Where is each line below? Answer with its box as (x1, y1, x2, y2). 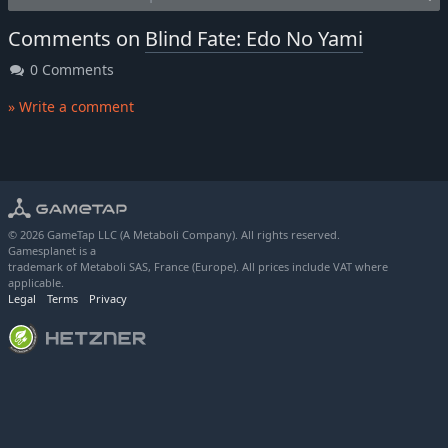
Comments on (8, 25, 145, 53)
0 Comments (26, 60, 114, 80)
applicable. (8, 275, 64, 291)
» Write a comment (8, 97, 134, 117)
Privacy (89, 291, 127, 307)
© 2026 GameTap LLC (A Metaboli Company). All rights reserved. (8, 227, 340, 243)
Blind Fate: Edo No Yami (145, 25, 363, 53)
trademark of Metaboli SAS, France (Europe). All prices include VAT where (8, 259, 388, 275)
